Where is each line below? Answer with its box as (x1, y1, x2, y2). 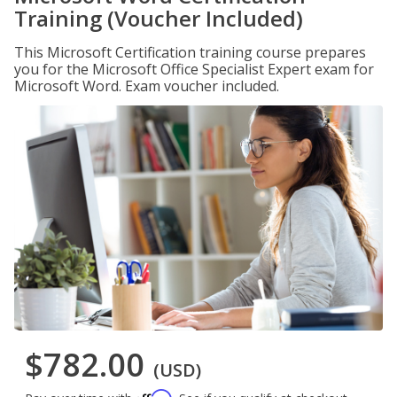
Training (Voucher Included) (14, 4, 303, 33)
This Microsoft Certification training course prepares (14, 43, 366, 62)
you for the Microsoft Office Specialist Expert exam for (14, 59, 374, 79)
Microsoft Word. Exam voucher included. (14, 76, 279, 96)
